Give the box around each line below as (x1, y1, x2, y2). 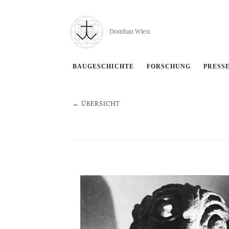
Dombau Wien (109, 28, 150, 35)
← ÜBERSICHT (73, 100, 120, 107)
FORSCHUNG (147, 63, 191, 70)
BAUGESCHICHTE (73, 63, 134, 70)
